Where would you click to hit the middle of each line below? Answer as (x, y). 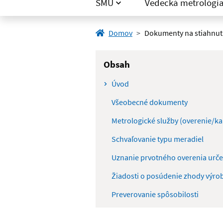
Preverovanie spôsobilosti (155, 194)
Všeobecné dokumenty (150, 102)
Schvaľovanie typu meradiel (158, 139)
